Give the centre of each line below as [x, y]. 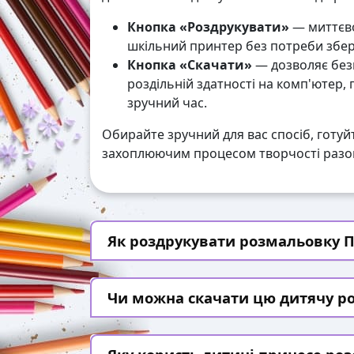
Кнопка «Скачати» [190, 65]
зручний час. [167, 103]
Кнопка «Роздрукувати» [208, 27]
